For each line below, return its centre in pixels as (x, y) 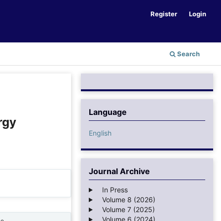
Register (164, 14)
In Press (112, 189)
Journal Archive (119, 171)
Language (108, 112)
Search (188, 54)
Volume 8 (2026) (126, 199)
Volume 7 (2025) (125, 209)
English (100, 133)
